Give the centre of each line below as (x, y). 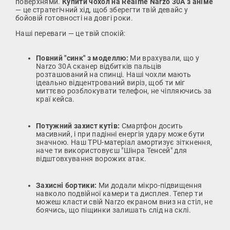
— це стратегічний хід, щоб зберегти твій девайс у (102, 9)
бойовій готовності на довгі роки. (74, 18)
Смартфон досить (151, 126)
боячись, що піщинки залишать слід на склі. (113, 210)
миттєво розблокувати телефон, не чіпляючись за (124, 91)
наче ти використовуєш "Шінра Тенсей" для (112, 150)
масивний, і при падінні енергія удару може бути (120, 134)
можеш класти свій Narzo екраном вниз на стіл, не (124, 202)
